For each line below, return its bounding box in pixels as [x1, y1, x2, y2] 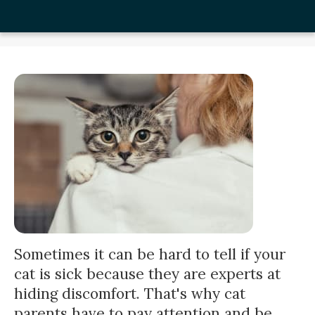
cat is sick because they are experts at [14, 264, 281, 284]
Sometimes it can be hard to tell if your [14, 245, 285, 264]
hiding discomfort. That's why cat [14, 284, 245, 304]
